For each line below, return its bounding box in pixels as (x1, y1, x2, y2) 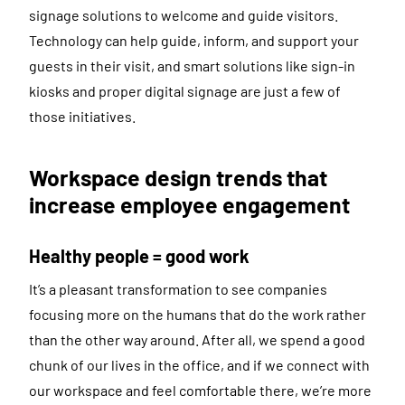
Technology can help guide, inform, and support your (29, 32, 359, 50)
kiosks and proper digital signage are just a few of (29, 82, 341, 100)
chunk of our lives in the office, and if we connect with (29, 355, 370, 373)
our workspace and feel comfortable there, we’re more (29, 381, 372, 399)
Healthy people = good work (29, 244, 250, 267)
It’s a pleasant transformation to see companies (29, 279, 327, 297)
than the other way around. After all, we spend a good (29, 330, 365, 348)
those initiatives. (29, 108, 136, 126)
